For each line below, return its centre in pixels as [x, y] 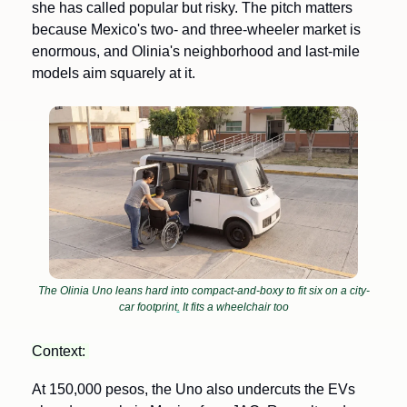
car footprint [148, 307]
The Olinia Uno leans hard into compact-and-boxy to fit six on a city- [203, 290]
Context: [60, 351]
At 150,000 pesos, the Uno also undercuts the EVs [194, 389]
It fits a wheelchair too [234, 307]
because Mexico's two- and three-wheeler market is [196, 30]
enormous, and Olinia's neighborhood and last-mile [196, 51]
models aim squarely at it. [114, 73]
